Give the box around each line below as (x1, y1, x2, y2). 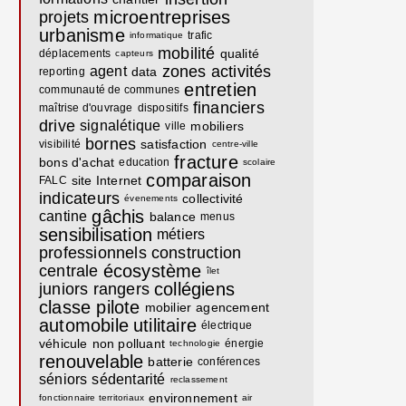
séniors (39, 372, 88, 387)
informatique (129, 30, 184, 40)
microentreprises (93, 7, 231, 27)
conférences (198, 355, 261, 368)
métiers (157, 227, 206, 242)
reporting (39, 65, 85, 78)
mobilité (158, 44, 216, 63)
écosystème (102, 261, 202, 281)
